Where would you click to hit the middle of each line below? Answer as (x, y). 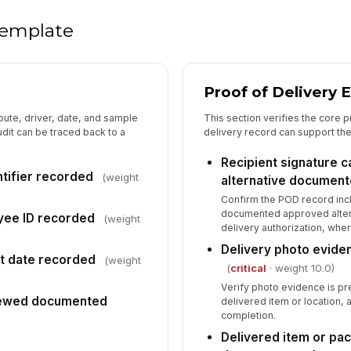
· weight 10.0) (301, 268)
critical (249, 268)
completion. (249, 315)
